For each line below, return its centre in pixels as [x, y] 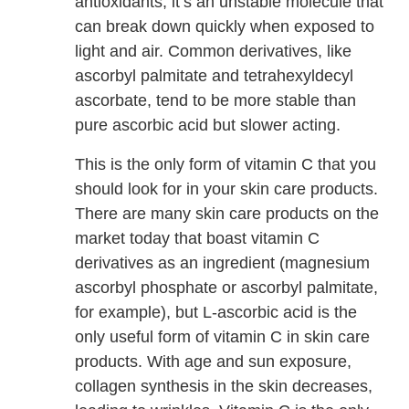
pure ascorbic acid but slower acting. [208, 126]
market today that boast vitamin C [198, 239]
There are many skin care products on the [227, 214]
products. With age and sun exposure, [214, 362]
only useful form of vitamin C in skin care [223, 337]
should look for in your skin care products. [227, 189]
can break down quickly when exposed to [225, 27]
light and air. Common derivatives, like [214, 52]
